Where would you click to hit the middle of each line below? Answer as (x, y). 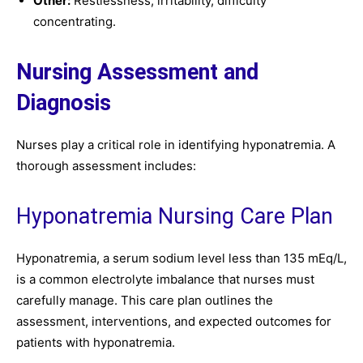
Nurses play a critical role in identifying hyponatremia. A (176, 145)
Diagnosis (64, 103)
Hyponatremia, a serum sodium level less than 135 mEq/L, (181, 258)
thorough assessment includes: (106, 166)
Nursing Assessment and (137, 72)
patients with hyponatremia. (96, 342)
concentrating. (75, 21)
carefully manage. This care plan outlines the (145, 300)
